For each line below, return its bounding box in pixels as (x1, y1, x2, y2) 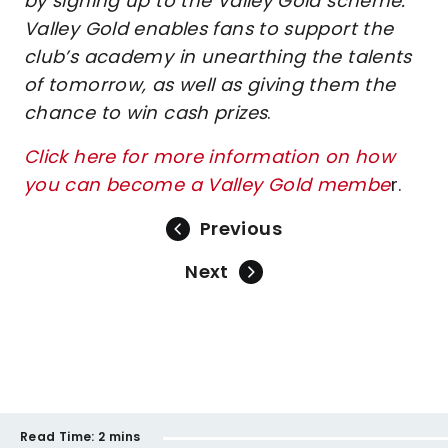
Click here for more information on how (24, 144, 396, 169)
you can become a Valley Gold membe (24, 172, 391, 197)
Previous (200, 216, 282, 241)
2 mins (98, 428, 141, 445)
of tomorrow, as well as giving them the (24, 72, 396, 97)
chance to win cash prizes (24, 100, 268, 125)
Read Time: (20, 428, 95, 445)
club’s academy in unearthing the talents (24, 44, 412, 69)
